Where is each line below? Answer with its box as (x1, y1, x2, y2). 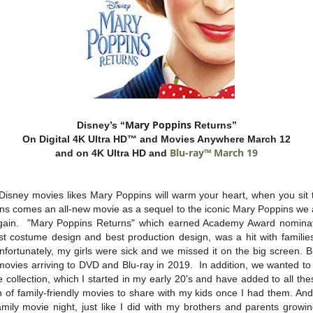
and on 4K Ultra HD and (55, 147, 170, 159)
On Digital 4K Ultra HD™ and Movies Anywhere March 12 (22, 133, 291, 145)
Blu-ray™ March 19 (170, 145, 258, 159)
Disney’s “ (76, 119, 125, 131)
